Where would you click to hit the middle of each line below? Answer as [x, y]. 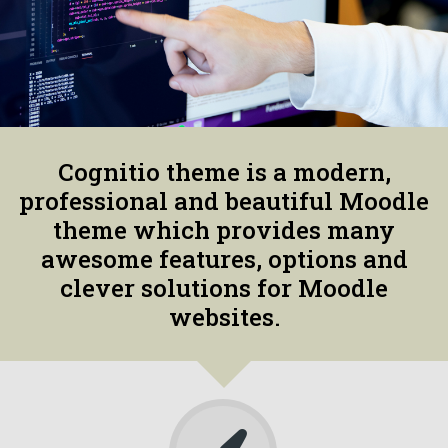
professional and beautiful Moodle [224, 201]
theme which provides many [224, 230]
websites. [224, 317]
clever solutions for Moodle [224, 288]
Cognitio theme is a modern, [224, 172]
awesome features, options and [224, 259]
